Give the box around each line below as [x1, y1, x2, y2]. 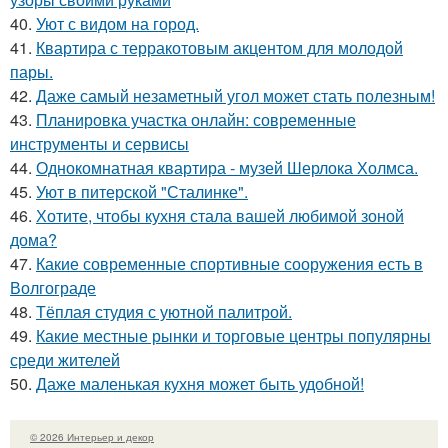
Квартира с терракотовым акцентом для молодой [36, 35, 403, 59]
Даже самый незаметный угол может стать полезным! [36, 83, 435, 107]
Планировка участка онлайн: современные [36, 107, 356, 131]
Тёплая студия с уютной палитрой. [36, 299, 292, 323]
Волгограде [10, 275, 96, 299]
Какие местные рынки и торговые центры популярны [36, 323, 431, 347]
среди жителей [10, 347, 120, 371]
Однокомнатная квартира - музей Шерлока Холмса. [36, 155, 418, 179]
